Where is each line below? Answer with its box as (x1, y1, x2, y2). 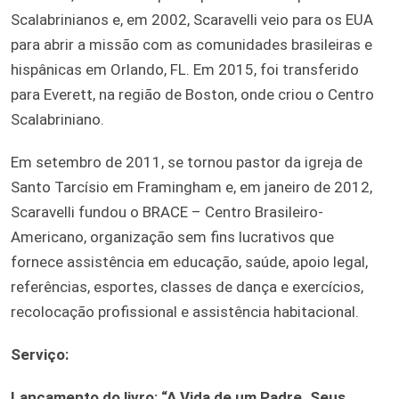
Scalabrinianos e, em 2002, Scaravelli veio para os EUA (11, 10, 373, 28)
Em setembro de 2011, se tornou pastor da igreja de (11, 152, 362, 171)
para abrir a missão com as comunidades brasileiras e (11, 35, 372, 53)
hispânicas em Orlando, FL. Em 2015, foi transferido (11, 60, 359, 78)
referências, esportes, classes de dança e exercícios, (11, 277, 363, 296)
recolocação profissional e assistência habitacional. (11, 302, 362, 321)
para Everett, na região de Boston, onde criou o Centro (11, 85, 374, 103)
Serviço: (11, 345, 69, 363)
